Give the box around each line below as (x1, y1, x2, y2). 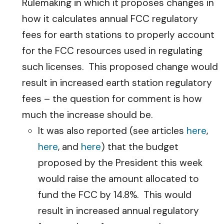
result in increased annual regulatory (38, 204, 199, 217)
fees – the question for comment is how (22, 92, 202, 105)
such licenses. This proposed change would (22, 60, 218, 73)
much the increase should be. (22, 108, 152, 121)
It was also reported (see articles (38, 124, 186, 137)
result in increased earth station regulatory (22, 76, 212, 89)
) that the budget (101, 140, 178, 153)
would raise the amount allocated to (38, 172, 199, 185)
